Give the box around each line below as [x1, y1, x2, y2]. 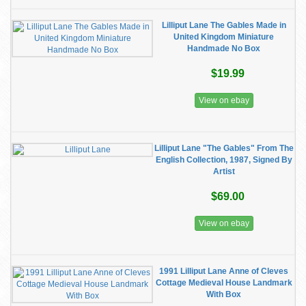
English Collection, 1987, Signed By [155, 155, 292, 165]
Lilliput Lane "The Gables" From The [154, 143, 294, 153]
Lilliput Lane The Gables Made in [161, 20, 286, 30]
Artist [212, 167, 235, 176]
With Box [206, 290, 241, 299]
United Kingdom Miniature [173, 32, 274, 42]
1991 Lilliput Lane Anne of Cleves [159, 266, 288, 276]
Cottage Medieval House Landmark [155, 278, 292, 288]
